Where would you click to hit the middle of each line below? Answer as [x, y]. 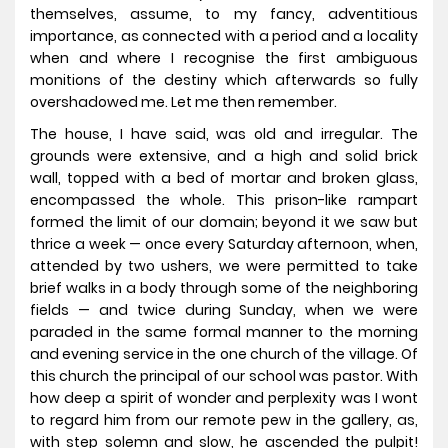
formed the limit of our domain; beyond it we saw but [224, 222]
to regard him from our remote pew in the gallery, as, [224, 420]
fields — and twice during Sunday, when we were [224, 310]
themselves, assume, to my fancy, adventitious [224, 14]
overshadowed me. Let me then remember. [183, 102]
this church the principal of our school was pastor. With [224, 376]
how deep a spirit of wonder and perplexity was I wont [224, 398]
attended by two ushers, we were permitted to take [224, 266]
